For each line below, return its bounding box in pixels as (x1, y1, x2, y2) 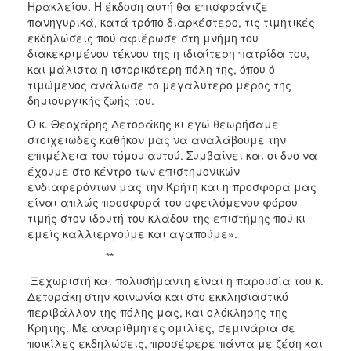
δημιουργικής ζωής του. (27, 92, 154, 108)
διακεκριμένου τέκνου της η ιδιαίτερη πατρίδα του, (27, 45, 309, 61)
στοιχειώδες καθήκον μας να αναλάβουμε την (27, 131, 286, 147)
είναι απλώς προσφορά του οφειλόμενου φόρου (27, 194, 298, 210)
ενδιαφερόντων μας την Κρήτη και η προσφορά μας (27, 178, 317, 194)
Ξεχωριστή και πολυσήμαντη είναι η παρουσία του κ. (27, 272, 324, 288)
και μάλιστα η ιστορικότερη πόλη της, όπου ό (27, 60, 275, 77)
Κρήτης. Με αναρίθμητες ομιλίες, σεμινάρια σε (27, 319, 295, 335)
